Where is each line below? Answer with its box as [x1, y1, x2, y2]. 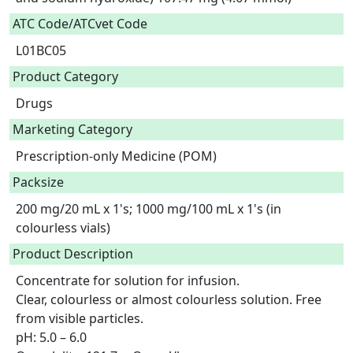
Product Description [13, 245, 133, 262]
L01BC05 [16, 42, 72, 59]
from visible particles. [16, 310, 143, 327]
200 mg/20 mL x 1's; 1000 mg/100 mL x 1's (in [16, 200, 281, 217]
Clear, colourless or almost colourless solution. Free [16, 291, 321, 308]
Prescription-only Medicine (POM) [16, 147, 223, 165]
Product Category [13, 68, 118, 85]
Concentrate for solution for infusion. [16, 272, 240, 289]
